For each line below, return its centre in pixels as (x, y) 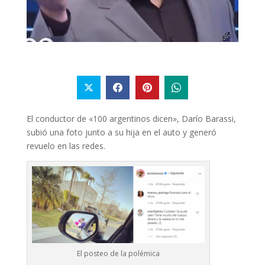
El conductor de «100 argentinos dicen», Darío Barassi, (131, 118)
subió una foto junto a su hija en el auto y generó (121, 132)
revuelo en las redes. (66, 146)
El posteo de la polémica (118, 253)
